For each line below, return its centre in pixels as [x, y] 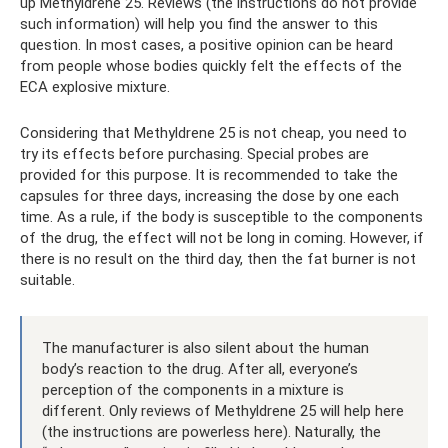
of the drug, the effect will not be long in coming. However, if [222, 238]
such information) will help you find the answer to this [199, 24]
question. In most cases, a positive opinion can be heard [206, 45]
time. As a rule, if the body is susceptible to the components [221, 217]
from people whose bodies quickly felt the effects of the [211, 66]
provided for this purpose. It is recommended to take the [209, 175]
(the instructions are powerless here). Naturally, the [211, 432]
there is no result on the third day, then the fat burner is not [218, 259]
